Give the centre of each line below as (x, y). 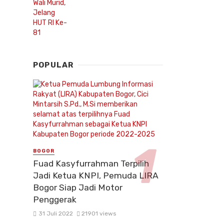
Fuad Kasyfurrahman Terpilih (91, 164)
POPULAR (53, 65)
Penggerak (55, 200)
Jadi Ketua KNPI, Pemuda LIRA (96, 176)
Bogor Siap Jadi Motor (78, 188)
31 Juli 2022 (55, 214)
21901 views (99, 214)
